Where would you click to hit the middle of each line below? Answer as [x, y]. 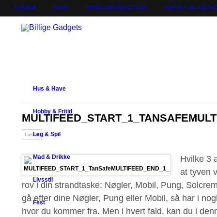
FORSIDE [25, 7]
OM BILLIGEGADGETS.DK [116, 7]
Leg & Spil [47, 134]
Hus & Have [49, 89]
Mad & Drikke [52, 157]
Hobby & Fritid [53, 111]
